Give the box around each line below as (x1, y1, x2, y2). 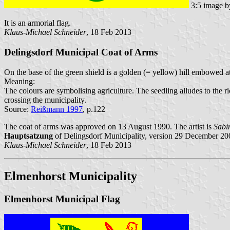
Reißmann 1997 (31, 104, 83, 113)
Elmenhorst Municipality (4, 169, 137, 183)
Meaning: (4, 76, 35, 86)
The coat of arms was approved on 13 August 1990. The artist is (4, 122, 214, 131)
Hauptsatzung (4, 131, 53, 140)
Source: (4, 104, 31, 113)
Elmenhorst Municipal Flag (4, 193, 120, 204)
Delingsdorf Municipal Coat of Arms (4, 47, 158, 57)
